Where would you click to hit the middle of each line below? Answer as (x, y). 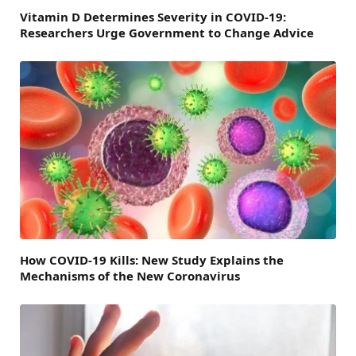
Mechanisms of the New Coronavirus (130, 276)
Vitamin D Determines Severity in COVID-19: (153, 17)
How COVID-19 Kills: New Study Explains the (152, 260)
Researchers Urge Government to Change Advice (167, 33)
